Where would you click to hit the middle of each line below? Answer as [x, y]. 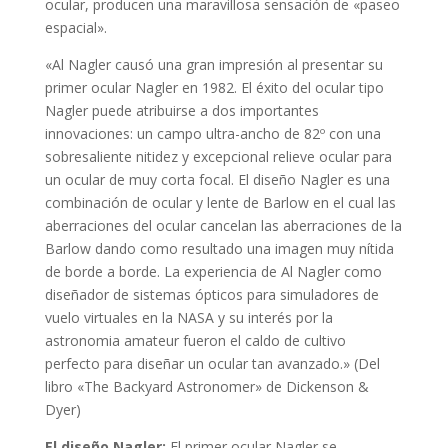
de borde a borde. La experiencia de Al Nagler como [213, 271]
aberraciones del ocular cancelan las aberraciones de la [223, 225]
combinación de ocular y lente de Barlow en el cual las [220, 202]
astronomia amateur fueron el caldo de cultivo [195, 340]
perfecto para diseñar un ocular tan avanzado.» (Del [212, 363]
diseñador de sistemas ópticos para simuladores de [211, 294]
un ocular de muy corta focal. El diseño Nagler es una [217, 179]
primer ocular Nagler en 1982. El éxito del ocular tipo [214, 87]
